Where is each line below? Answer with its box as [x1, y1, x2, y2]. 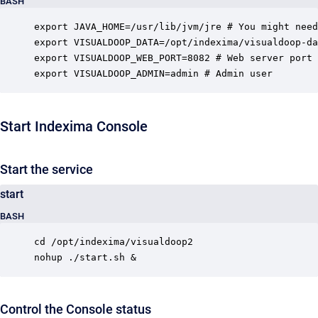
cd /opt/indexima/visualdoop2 [34, 236, 193, 247]
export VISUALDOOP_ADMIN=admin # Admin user [34, 68, 273, 79]
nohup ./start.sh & [34, 252, 136, 263]
